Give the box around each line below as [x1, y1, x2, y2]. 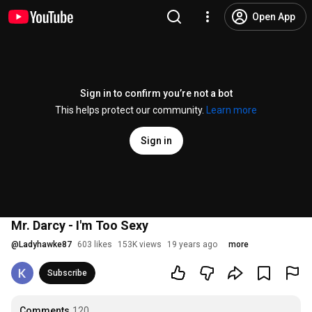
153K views [118, 240, 162, 249]
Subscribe [47, 268, 87, 278]
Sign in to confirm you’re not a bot [79, 88, 233, 99]
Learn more [206, 104, 257, 116]
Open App [252, 11, 295, 22]
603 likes [77, 240, 112, 249]
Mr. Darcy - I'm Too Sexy [11, 218, 148, 233]
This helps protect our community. [55, 104, 206, 116]
